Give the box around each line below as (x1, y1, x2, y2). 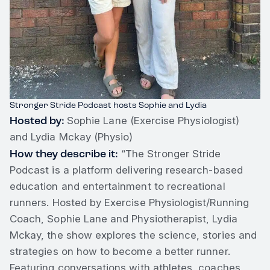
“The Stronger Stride (118, 147, 221, 160)
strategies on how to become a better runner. (10, 245, 230, 257)
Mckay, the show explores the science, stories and (10, 228, 257, 241)
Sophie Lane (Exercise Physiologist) (67, 114, 240, 127)
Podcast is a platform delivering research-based (10, 163, 243, 176)
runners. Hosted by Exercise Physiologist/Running (10, 196, 249, 209)
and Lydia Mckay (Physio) (10, 130, 133, 143)
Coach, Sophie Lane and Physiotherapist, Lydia (10, 212, 237, 225)
